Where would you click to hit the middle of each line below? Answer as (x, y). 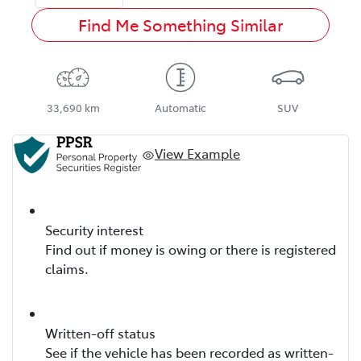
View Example (197, 153)
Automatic (180, 108)
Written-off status (100, 332)
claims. (67, 268)
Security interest (94, 229)
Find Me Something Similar (180, 25)
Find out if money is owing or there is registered (191, 249)
